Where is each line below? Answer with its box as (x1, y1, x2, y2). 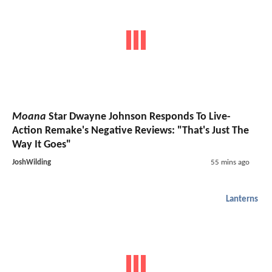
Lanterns (226, 195, 258, 205)
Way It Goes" (12, 139, 71, 151)
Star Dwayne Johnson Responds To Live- (46, 111, 231, 123)
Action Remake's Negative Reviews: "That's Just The (12, 125, 249, 137)
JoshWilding (12, 158, 51, 167)
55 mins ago (210, 158, 250, 167)
